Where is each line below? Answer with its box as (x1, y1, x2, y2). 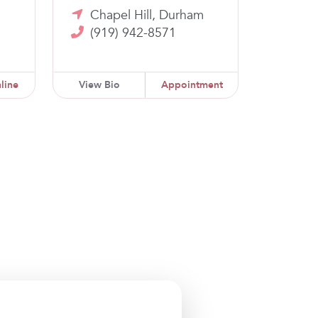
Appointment (160, 77, 223, 92)
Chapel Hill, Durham (90, 6, 204, 24)
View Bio (79, 77, 120, 92)
